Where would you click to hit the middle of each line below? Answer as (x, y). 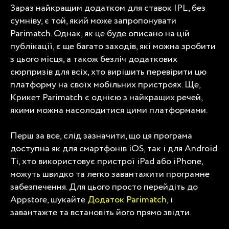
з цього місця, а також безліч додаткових (94, 59)
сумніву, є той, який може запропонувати (93, 21)
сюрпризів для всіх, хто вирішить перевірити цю (108, 72)
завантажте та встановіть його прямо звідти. (101, 212)
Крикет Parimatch (47, 97)
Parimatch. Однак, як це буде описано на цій (100, 33)
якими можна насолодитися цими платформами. (110, 110)
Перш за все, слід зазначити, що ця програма (101, 136)
